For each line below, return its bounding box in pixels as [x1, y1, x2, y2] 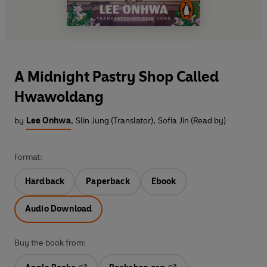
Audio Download [25, 203, 92, 214]
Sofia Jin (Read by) [158, 115, 226, 126]
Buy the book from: [14, 237, 86, 248]
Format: [14, 151, 42, 162]
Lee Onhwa [26, 115, 71, 126]
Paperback [86, 176, 130, 187]
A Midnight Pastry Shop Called [14, 67, 219, 85]
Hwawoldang [14, 88, 104, 105]
